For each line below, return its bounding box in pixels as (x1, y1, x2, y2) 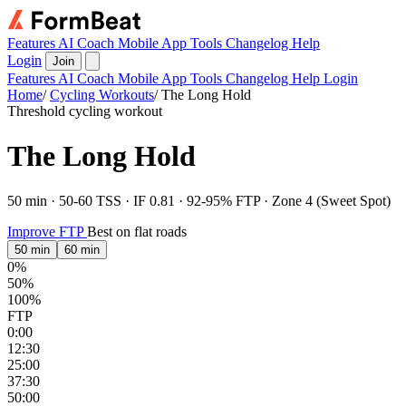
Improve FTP (7, 223, 87, 239)
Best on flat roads (87, 223, 187, 239)
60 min (64, 242, 100, 256)
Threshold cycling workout (7, 102, 162, 119)
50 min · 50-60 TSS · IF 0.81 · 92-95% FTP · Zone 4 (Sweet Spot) (7, 192, 391, 208)
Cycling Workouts (50, 86, 154, 102)
